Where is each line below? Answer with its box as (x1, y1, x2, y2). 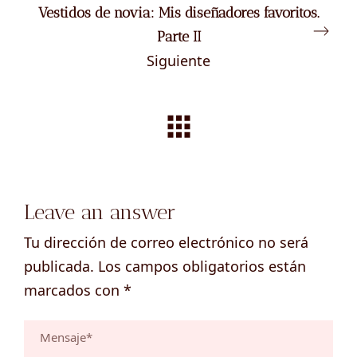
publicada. (24, 257, 94, 277)
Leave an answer (24, 198, 176, 225)
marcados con (24, 280, 124, 300)
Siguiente (147, 50, 210, 70)
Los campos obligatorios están (98, 257, 306, 277)
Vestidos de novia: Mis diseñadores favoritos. (37, 3, 320, 22)
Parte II (156, 27, 201, 45)
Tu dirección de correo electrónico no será (24, 233, 308, 253)
